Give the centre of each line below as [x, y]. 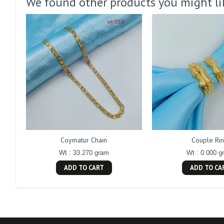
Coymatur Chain [84, 140]
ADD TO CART [84, 167]
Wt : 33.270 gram [84, 152]
